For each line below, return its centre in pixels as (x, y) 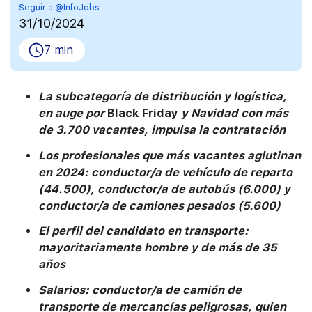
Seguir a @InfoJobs (60, 7)
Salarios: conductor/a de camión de (140, 290)
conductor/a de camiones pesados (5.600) (159, 205)
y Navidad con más (233, 114)
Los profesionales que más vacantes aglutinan (170, 155)
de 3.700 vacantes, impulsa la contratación (162, 130)
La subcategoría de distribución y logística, (163, 97)
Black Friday (143, 114)
